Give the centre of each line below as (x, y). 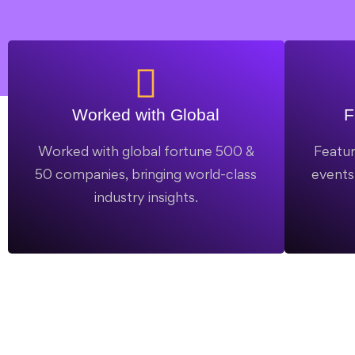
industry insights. (146, 197)
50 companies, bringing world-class (146, 174)
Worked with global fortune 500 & (146, 151)
